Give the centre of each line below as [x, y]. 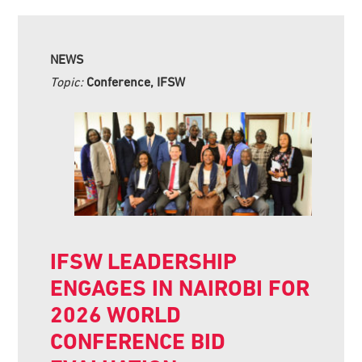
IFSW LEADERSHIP [144, 261]
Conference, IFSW [136, 81]
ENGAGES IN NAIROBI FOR [180, 288]
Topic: [69, 81]
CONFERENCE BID [138, 341]
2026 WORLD [116, 314]
